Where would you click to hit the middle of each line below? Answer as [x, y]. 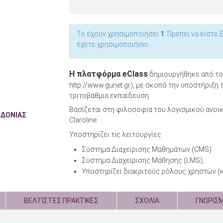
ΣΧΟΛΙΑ [147, 201]
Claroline [83, 120]
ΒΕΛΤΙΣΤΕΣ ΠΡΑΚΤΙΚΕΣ [61, 201]
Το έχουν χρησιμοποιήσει [118, 34]
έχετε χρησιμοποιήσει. [113, 44]
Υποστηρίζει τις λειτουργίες [115, 135]
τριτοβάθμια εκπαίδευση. [110, 95]
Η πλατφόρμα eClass [109, 74]
